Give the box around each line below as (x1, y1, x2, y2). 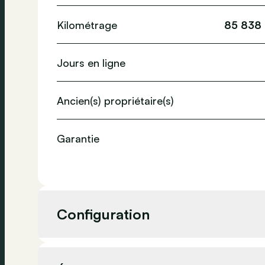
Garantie (57, 132, 99, 145)
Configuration (57, 205, 150, 223)
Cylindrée (57, 250, 103, 263)
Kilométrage (57, 18, 117, 31)
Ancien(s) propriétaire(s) (57, 93, 174, 107)
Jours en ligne (57, 56, 125, 69)
